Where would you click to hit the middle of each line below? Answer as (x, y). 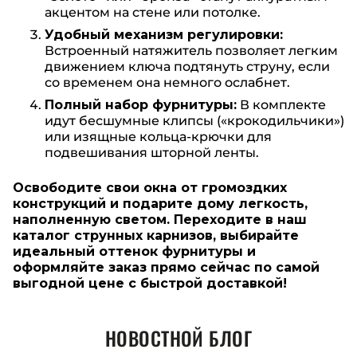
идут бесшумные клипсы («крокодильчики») (194, 120)
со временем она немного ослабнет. (167, 82)
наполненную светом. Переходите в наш (160, 219)
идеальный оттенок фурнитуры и (134, 251)
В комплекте (281, 104)
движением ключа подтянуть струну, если (187, 66)
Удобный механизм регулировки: (164, 34)
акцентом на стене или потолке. (153, 12)
